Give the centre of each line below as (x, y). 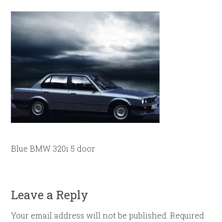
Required (187, 215)
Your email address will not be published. (90, 215)
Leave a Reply (50, 195)
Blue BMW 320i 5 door (53, 148)
